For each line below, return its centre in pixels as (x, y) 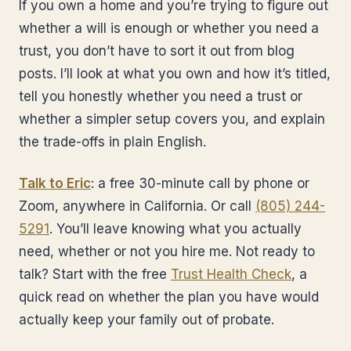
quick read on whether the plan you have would (169, 297)
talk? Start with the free (95, 274)
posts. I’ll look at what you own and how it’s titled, (175, 74)
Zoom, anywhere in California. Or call (137, 206)
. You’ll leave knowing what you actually (175, 229)
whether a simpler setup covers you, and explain (172, 119)
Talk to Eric (55, 183)
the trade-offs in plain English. (112, 142)
